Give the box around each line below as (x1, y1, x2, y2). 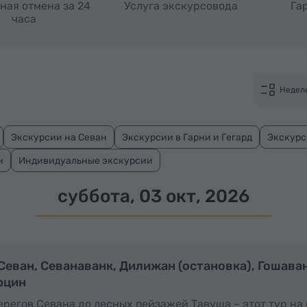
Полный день (93, 258, 153, 269)
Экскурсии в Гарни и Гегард (122, 131, 252, 143)
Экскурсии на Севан (11, 131, 107, 143)
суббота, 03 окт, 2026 (58, 186, 249, 207)
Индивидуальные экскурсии (19, 154, 153, 167)
